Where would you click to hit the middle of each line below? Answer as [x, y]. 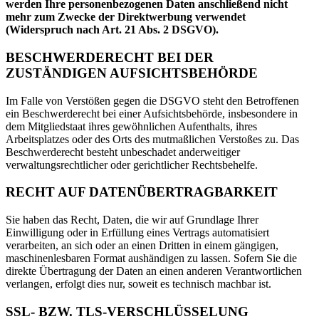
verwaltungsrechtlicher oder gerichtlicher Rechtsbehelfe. [132, 164]
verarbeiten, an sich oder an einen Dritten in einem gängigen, [142, 245]
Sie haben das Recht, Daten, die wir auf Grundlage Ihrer [132, 219]
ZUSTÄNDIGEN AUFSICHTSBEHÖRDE [132, 73]
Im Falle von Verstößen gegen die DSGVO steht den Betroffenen [152, 100]
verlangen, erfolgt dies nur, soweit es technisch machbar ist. [138, 283]
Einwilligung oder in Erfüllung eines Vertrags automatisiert [137, 232]
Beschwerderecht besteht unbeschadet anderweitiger [123, 152]
